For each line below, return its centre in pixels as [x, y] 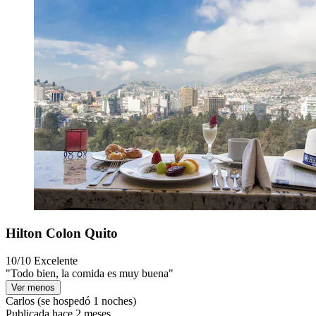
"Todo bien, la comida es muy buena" [90, 273]
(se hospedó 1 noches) [85, 300]
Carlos [20, 300]
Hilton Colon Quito [62, 233]
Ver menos [33, 287]
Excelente [56, 260]
